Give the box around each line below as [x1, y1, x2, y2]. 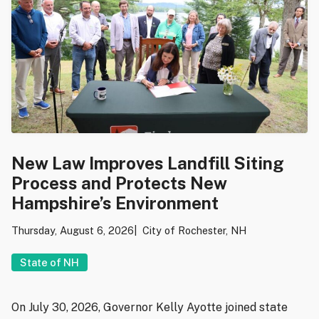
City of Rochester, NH [142, 224, 246, 237]
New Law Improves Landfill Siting [11, 153, 284, 174]
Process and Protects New [11, 173, 227, 194]
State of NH [20, 256, 79, 269]
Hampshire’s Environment [11, 193, 219, 214]
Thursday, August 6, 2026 [11, 224, 134, 237]
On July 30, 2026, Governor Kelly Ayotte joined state [11, 300, 288, 315]
